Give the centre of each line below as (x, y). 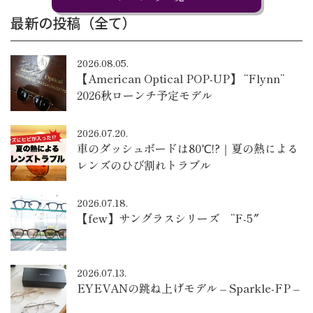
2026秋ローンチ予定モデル (145, 95)
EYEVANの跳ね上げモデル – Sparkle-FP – (188, 288)
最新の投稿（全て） (73, 23)
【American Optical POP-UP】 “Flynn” (181, 79)
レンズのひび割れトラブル (144, 165)
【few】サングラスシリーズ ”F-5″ (168, 218)
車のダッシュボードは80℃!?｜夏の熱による (188, 148)
